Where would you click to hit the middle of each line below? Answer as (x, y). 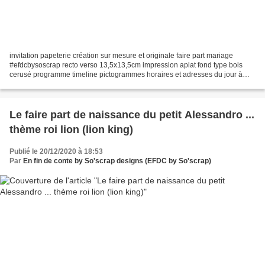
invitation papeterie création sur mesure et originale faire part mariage (121, 55)
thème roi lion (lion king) (71, 129)
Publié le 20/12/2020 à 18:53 (56, 151)
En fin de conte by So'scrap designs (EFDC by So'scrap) (117, 161)
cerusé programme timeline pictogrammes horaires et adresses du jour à (126, 74)
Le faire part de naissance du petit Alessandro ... (132, 114)
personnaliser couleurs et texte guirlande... (78, 84)
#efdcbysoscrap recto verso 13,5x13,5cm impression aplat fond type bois (126, 65)
